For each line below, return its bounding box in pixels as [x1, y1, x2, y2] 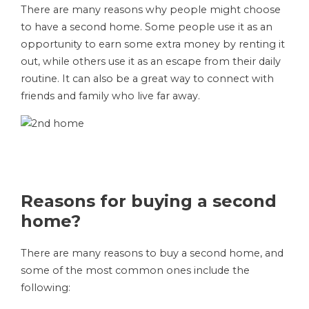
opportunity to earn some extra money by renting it [21, 38, 285, 50]
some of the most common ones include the [21, 264, 250, 277]
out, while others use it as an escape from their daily [21, 55, 281, 68]
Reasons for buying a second [21, 191, 277, 211]
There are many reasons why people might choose [21, 3, 281, 16]
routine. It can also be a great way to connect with [21, 72, 274, 85]
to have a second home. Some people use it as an [21, 21, 272, 33]
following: [21, 281, 70, 294]
